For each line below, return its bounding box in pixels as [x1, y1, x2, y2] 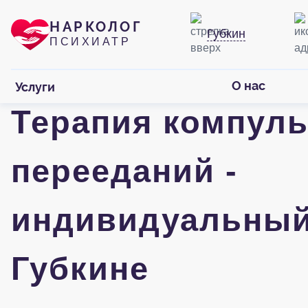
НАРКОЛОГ [49, 19, 142, 35]
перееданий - [11, 153, 238, 189]
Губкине [11, 250, 149, 287]
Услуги [15, 79, 55, 94]
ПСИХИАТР [49, 36, 131, 47]
